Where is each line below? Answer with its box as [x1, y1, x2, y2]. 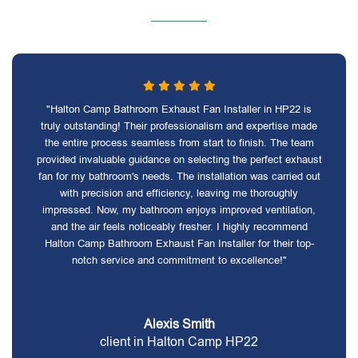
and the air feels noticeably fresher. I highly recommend [50, 221, 308, 233]
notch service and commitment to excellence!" [71, 254, 287, 266]
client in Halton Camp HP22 [100, 335, 258, 348]
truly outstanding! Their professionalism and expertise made [41, 120, 317, 132]
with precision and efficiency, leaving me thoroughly [60, 187, 298, 199]
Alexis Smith [143, 317, 215, 331]
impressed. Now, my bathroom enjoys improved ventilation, [42, 204, 316, 216]
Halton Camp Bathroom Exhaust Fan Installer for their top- [44, 237, 314, 249]
